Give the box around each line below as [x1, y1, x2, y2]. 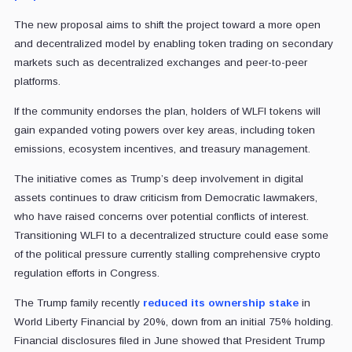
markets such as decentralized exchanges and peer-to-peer [13, 56, 307, 68]
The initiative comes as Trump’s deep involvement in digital [13, 172, 303, 185]
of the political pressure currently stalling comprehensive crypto [13, 247, 321, 260]
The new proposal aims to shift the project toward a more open [13, 18, 321, 31]
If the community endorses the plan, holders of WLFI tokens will [13, 104, 321, 117]
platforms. [13, 75, 60, 87]
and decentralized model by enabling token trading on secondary [13, 37, 333, 49]
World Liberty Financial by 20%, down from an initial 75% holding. [13, 315, 333, 328]
